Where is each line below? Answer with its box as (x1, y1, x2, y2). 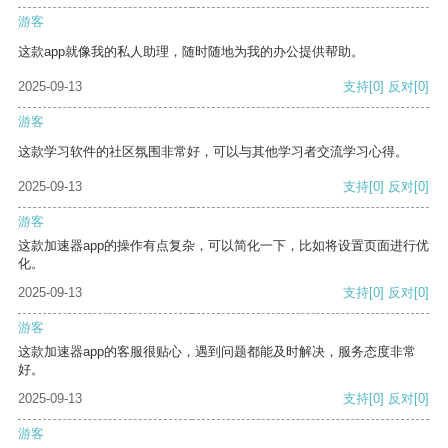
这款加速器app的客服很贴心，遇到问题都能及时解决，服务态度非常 (18, 344, 416, 360)
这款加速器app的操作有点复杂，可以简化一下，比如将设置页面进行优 (18, 238, 429, 254)
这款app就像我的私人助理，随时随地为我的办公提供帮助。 (18, 44, 364, 60)
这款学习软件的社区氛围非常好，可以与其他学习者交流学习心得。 (18, 144, 408, 160)
